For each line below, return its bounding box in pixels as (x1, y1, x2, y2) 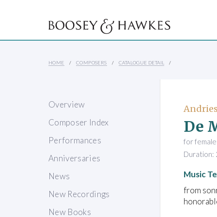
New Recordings (48, 189, 110, 200)
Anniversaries (48, 153, 101, 164)
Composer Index (48, 117, 109, 128)
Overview (48, 99, 85, 110)
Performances (48, 135, 102, 146)
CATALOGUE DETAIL (119, 60, 165, 66)
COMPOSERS (76, 60, 107, 66)
